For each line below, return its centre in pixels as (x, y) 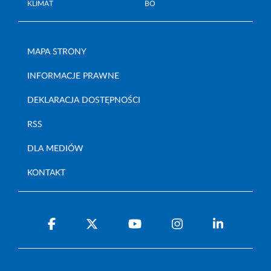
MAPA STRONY (57, 52)
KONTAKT (46, 173)
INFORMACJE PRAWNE (73, 77)
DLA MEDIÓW (55, 149)
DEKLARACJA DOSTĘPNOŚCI (84, 101)
